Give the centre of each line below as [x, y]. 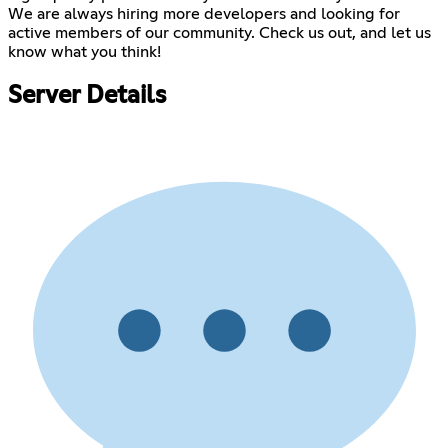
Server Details [87, 95]
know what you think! [84, 51]
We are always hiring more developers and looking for [204, 13]
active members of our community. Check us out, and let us [219, 32]
